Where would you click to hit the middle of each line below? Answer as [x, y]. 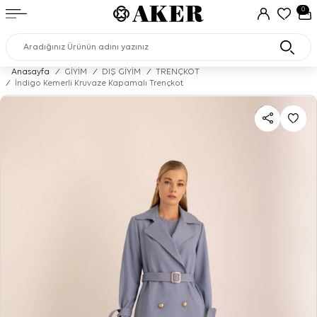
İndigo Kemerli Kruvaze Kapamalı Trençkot [99, 83]
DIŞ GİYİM [121, 72]
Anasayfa [30, 72]
